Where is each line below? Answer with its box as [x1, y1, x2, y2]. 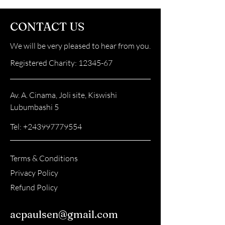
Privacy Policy [10, 168, 58, 178]
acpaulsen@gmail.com [10, 208, 118, 220]
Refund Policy [10, 182, 58, 192]
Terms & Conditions [10, 153, 78, 163]
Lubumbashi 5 [10, 102, 59, 112]
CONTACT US [10, 20, 84, 34]
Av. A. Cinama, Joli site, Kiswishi [10, 90, 117, 100]
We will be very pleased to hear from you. [10, 41, 151, 51]
